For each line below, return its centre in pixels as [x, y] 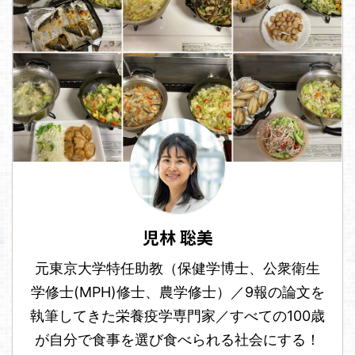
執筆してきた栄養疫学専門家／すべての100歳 [177, 315]
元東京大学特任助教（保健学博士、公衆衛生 [177, 268]
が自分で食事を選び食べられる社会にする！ [177, 339]
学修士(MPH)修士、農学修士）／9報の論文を [177, 292]
